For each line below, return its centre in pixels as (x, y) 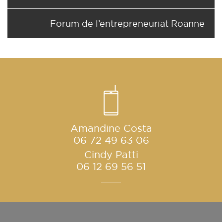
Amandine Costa (111, 128)
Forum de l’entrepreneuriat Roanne (127, 24)
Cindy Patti (111, 155)
